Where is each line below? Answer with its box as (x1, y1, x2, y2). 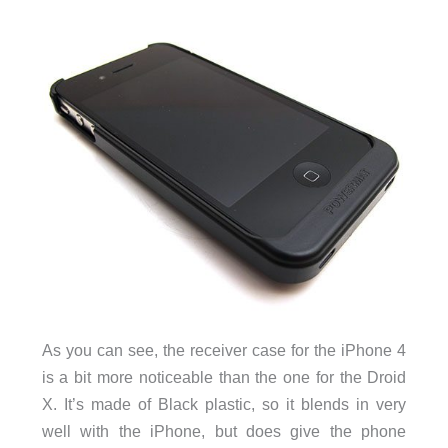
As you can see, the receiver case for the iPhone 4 (41, 341, 407, 360)
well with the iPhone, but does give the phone (41, 422, 407, 441)
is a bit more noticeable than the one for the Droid (41, 368, 407, 387)
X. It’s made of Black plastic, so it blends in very (41, 395, 407, 414)
